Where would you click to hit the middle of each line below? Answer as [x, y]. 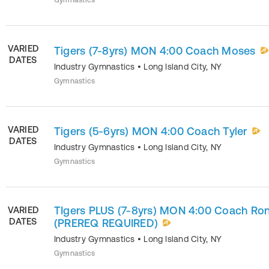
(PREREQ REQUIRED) [106, 223]
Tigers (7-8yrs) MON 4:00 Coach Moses [155, 50]
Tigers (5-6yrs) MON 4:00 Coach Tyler [151, 131]
